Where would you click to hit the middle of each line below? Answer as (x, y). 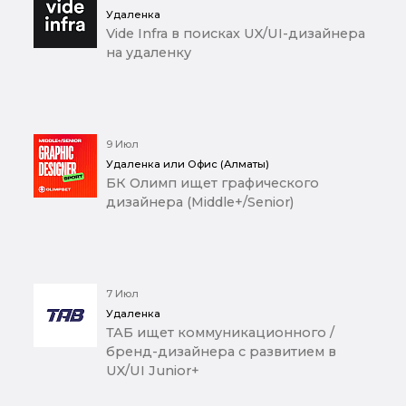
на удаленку (149, 53)
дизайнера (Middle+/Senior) (200, 203)
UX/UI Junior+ (153, 371)
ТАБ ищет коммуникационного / (220, 333)
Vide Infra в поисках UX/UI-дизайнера (236, 34)
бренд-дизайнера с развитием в (221, 352)
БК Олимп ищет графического (213, 184)
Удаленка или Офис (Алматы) (188, 164)
